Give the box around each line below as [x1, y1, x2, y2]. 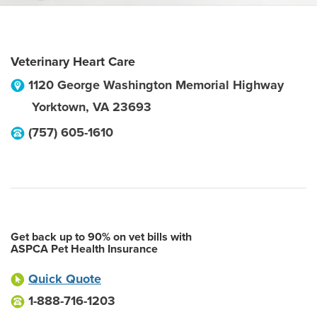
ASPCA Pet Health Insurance [11, 242, 158, 256]
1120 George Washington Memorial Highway [28, 77, 284, 93]
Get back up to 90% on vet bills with [11, 230, 192, 244]
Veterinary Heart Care [11, 54, 135, 69]
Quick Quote [28, 271, 101, 287]
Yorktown [32, 99, 86, 115]
